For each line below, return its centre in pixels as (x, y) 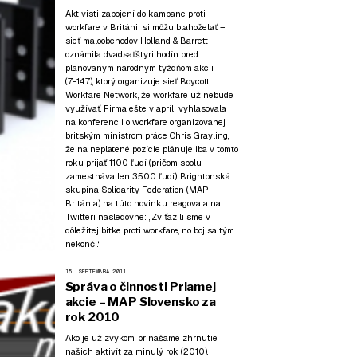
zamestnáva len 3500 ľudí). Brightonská (147, 176)
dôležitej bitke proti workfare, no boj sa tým (149, 230)
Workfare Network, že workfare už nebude (149, 95)
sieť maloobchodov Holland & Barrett (136, 41)
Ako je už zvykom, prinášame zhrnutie (141, 337)
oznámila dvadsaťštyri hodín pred (131, 54)
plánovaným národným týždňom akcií (139, 68)
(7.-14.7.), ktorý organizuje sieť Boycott (137, 81)
